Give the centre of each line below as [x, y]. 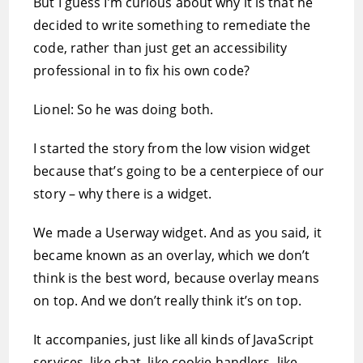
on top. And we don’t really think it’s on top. [167, 301]
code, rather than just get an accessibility [160, 48]
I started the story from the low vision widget [172, 148]
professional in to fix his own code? [141, 70]
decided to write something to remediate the [172, 25]
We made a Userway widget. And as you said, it [177, 233]
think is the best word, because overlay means [176, 278]
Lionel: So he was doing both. [124, 109]
